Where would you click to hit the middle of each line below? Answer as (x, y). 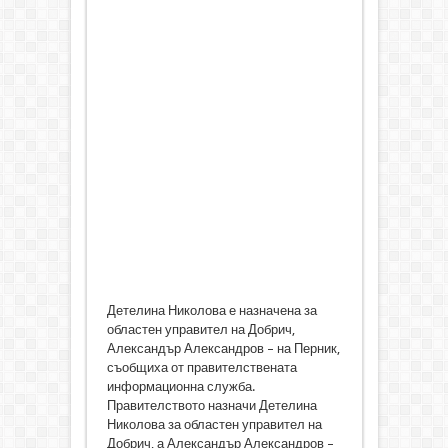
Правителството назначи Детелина (211, 406)
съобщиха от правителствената (201, 368)
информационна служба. (180, 387)
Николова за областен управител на (214, 425)
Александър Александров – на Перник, (223, 349)
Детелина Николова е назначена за (211, 311)
